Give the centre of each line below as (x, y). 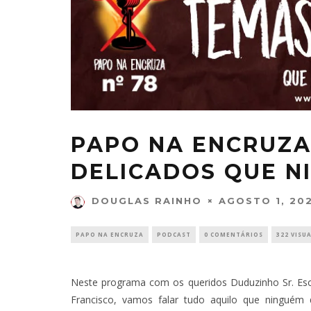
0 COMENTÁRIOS (234, 235)
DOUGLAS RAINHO (147, 201)
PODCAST (174, 235)
